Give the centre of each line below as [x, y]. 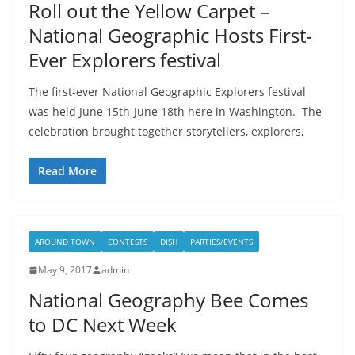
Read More [67, 171]
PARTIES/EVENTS [221, 242]
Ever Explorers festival [125, 60]
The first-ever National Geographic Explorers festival [167, 92]
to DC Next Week [103, 325]
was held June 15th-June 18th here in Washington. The [175, 112]
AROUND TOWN [65, 242]
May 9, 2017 [65, 270]
